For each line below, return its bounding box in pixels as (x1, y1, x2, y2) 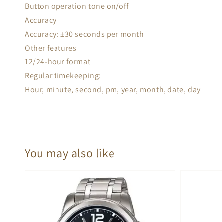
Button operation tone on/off (25, 1, 129, 11)
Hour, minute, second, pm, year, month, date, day (25, 84, 201, 95)
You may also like (25, 144, 115, 161)
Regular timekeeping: (25, 70, 101, 81)
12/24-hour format (25, 56, 91, 67)
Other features (25, 43, 77, 53)
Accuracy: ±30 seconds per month (25, 29, 144, 39)
